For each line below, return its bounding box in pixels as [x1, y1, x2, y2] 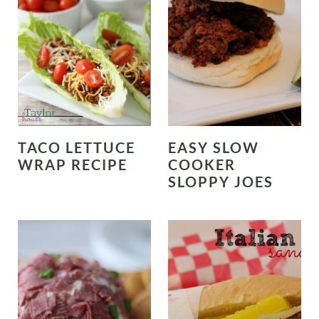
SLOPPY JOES [168, 172, 273, 190]
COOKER [168, 155, 236, 173]
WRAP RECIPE [17, 155, 127, 173]
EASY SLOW [168, 138, 259, 156]
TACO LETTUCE [17, 138, 135, 156]
